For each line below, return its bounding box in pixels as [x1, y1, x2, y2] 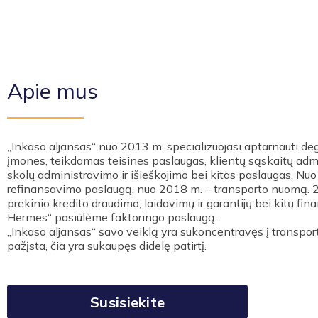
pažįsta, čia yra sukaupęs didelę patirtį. [7, 238, 209, 253]
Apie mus [7, 77, 98, 104]
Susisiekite [90, 292, 165, 311]
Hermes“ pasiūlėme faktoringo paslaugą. [7, 210, 220, 224]
